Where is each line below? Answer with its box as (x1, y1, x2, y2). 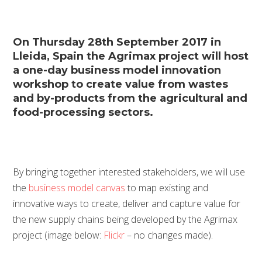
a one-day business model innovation (13, 64, 222, 77)
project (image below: (13, 229, 104, 242)
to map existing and (125, 181, 209, 194)
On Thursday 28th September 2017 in (13, 36, 222, 49)
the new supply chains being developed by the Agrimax (13, 213, 238, 226)
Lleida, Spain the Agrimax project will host (13, 50, 249, 63)
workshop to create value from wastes (13, 78, 229, 91)
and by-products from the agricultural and (13, 92, 248, 105)
